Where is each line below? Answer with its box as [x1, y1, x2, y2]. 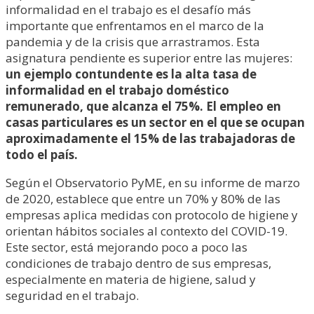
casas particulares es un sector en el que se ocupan [6, 114, 305, 130]
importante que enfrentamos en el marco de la [6, 18, 264, 34]
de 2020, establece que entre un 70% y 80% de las [6, 191, 280, 207]
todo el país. [6, 146, 78, 163]
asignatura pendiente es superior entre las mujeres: [6, 50, 292, 66]
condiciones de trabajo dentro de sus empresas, [6, 255, 271, 271]
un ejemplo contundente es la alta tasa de [6, 66, 257, 82]
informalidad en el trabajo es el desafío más [6, 1, 251, 18]
